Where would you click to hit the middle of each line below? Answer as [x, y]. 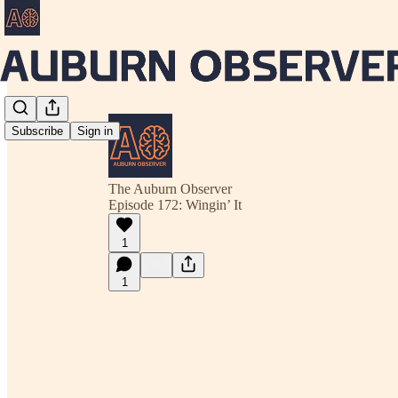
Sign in [95, 131]
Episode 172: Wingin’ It [175, 205]
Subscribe [37, 131]
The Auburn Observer [170, 189]
